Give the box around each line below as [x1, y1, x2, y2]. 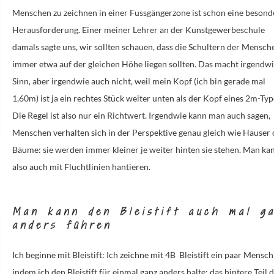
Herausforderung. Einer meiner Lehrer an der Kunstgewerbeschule [12, 24, 265, 35]
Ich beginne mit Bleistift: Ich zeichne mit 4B [12, 249, 176, 260]
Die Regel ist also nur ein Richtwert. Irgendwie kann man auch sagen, [12, 110, 271, 121]
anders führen [12, 217, 113, 232]
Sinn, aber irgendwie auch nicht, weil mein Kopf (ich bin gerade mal [12, 76, 266, 87]
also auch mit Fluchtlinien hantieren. [12, 161, 151, 172]
